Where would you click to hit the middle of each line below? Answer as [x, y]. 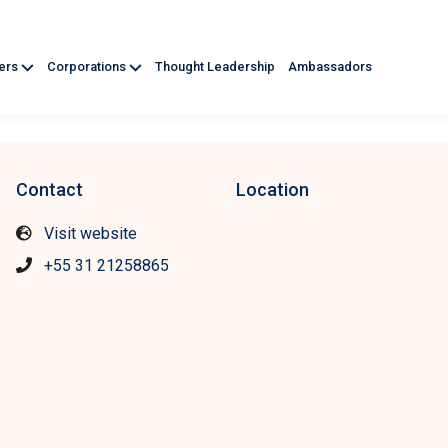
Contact [49, 189]
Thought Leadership [216, 67]
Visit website [90, 233]
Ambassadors [330, 67]
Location [272, 189]
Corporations [88, 67]
